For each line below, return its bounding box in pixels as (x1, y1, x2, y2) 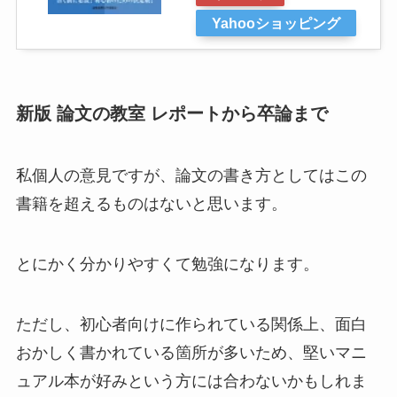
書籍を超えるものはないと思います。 (15, 194, 287, 213)
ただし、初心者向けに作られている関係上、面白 (15, 315, 367, 333)
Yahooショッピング (211, 15, 340, 32)
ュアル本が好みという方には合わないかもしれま (15, 371, 367, 390)
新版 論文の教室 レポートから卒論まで (15, 104, 328, 124)
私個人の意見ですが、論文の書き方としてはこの (15, 166, 367, 184)
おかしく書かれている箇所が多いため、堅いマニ (15, 343, 367, 362)
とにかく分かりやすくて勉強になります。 (15, 254, 319, 273)
